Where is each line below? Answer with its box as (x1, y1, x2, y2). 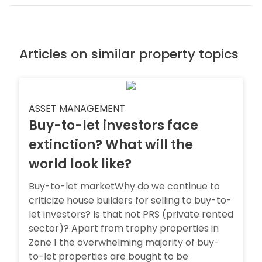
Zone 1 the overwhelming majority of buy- (29, 236, 219, 249)
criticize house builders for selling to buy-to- (29, 194, 232, 207)
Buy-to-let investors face (29, 116, 198, 135)
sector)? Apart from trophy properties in (29, 222, 219, 235)
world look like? (29, 155, 132, 173)
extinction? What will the (29, 136, 193, 154)
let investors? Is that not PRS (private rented (29, 208, 233, 221)
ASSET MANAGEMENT (29, 102, 125, 115)
